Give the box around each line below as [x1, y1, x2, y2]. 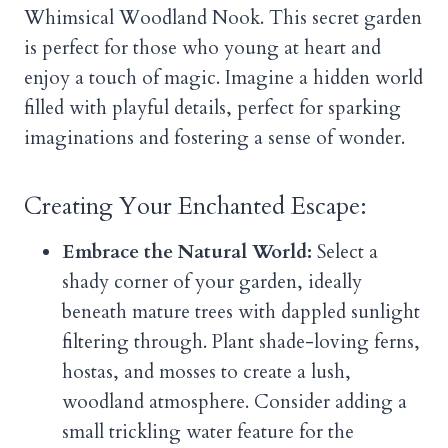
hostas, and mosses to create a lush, [62, 359, 351, 386]
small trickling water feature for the [62, 419, 354, 446]
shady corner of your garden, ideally [62, 269, 362, 296]
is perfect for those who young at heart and [24, 35, 381, 62]
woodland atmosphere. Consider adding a [62, 389, 407, 416]
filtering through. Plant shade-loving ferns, [62, 329, 420, 356]
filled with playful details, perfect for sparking [24, 95, 401, 122]
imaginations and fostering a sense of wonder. [24, 125, 405, 152]
